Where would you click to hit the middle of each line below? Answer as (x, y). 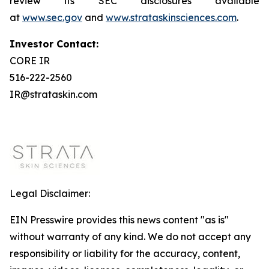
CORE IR (30, 61)
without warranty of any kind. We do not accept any (130, 237)
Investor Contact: (54, 44)
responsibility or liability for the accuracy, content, (125, 253)
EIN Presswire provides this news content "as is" (119, 220)
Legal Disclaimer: (50, 193)
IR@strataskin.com (53, 94)
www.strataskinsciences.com (171, 17)
